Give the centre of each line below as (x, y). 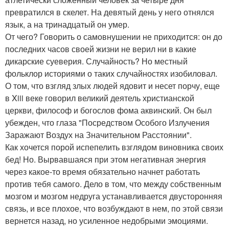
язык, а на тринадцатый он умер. (67, 24)
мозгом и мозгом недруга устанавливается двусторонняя (114, 196)
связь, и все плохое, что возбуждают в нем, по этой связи (114, 208)
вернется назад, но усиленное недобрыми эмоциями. (107, 221)
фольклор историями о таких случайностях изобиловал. (111, 73)
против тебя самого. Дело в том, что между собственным (113, 184)
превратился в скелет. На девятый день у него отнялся (110, 12)
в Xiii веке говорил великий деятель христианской (100, 98)
